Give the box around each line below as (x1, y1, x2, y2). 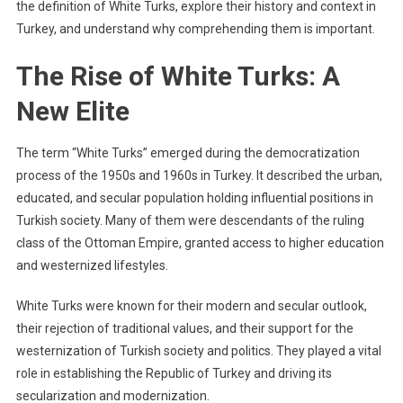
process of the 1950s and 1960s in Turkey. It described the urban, (15, 168, 382, 184)
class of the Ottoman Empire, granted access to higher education (15, 236, 384, 251)
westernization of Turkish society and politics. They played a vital (15, 344, 381, 359)
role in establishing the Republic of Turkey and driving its (15, 366, 332, 381)
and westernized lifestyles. (15, 258, 168, 273)
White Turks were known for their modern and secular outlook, (15, 299, 367, 314)
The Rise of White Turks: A (15, 60, 340, 93)
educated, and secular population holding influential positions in (15, 191, 373, 206)
